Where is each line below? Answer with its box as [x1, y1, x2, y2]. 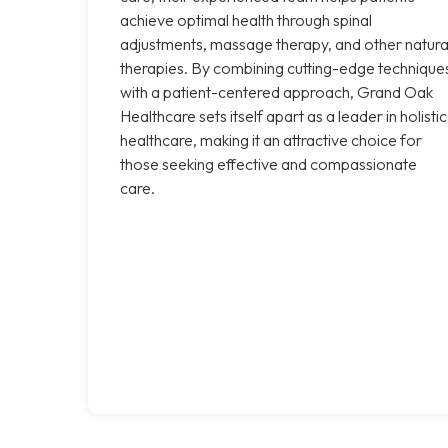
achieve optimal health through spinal [120, 9, 372, 30]
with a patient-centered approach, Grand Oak [120, 81, 433, 102]
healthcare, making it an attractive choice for [120, 129, 422, 150]
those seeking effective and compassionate [120, 153, 417, 174]
